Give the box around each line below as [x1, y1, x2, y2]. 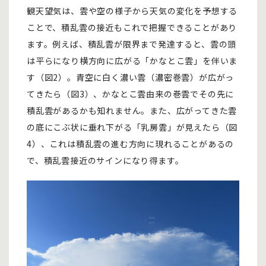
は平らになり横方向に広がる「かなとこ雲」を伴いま [27, 55, 238, 67]
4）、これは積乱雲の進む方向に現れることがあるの [27, 138, 235, 150]
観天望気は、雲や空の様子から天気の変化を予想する [27, 5, 238, 17]
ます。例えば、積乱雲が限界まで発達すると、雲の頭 [27, 38, 237, 50]
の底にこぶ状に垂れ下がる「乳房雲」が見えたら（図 [27, 121, 238, 134]
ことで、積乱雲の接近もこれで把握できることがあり [27, 21, 237, 34]
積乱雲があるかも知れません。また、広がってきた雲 [27, 104, 237, 117]
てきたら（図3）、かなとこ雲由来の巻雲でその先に [27, 88, 235, 100]
